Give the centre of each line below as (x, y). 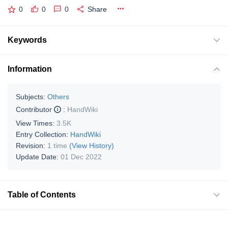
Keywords (27, 40)
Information (30, 69)
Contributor (35, 109)
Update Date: (38, 156)
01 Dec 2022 (81, 156)
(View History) (92, 145)
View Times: (36, 123)
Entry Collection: (43, 134)
